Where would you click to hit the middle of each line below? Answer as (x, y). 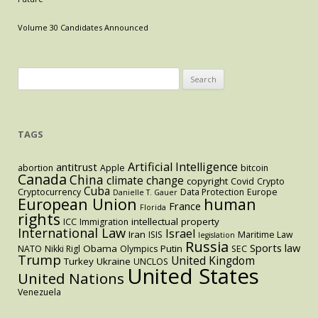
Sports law (275, 248)
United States (193, 276)
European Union (77, 204)
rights (39, 219)
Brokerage (209, 118)
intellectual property (175, 221)
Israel (180, 234)
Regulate (205, 71)
